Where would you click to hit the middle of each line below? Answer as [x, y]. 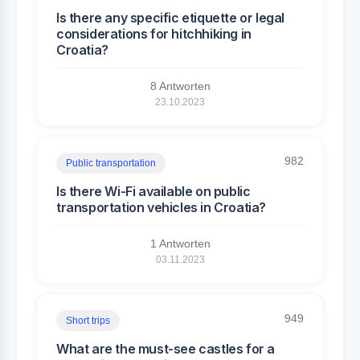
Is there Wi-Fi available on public [153, 191]
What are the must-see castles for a [166, 349]
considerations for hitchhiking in [154, 34]
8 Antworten [180, 86]
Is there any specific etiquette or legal [171, 18]
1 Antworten [180, 243]
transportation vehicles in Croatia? [162, 207]
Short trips [88, 321]
